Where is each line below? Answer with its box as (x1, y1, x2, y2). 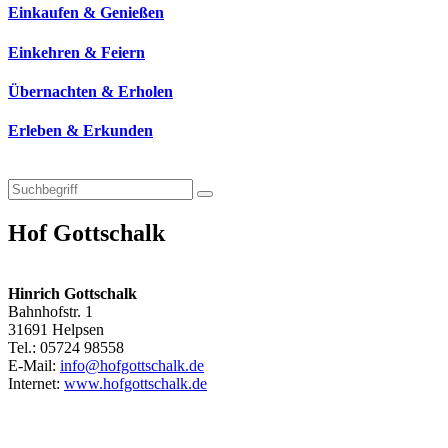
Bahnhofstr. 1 (8, 303, 93, 321)
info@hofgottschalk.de (60, 357, 204, 375)
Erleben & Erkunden (8, 122, 153, 140)
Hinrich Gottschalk (8, 285, 137, 303)
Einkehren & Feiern (8, 43, 145, 61)
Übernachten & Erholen (8, 82, 173, 100)
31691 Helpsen (8, 321, 104, 339)
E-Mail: (8, 357, 60, 375)
